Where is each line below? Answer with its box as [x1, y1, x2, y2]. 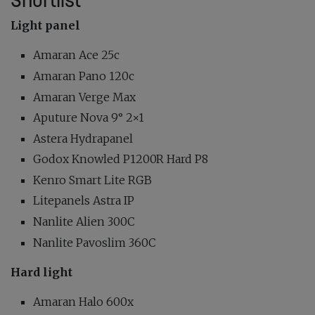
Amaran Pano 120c [33, 68, 134, 83]
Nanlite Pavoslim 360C [33, 235, 156, 250]
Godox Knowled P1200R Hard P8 [33, 152, 208, 167]
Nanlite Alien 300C [33, 214, 135, 229]
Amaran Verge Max [33, 89, 136, 104]
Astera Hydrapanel [33, 131, 133, 146]
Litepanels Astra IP [33, 193, 134, 208]
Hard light [11, 264, 72, 279]
